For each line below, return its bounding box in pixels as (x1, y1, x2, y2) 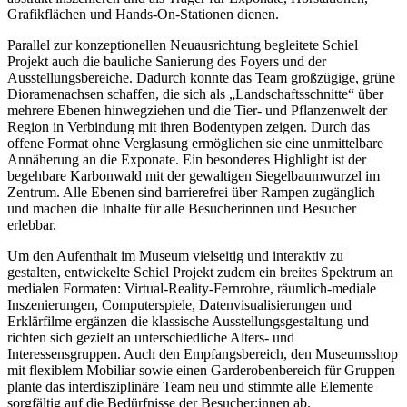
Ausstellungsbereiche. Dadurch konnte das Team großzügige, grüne (7, 69, 395, 85)
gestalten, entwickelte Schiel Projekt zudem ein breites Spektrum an (7, 263, 393, 280)
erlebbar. (7, 216, 56, 233)
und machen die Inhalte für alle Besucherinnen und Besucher (7, 200, 356, 216)
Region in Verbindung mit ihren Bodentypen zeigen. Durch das (7, 118, 370, 134)
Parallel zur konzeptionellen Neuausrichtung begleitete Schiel (7, 36, 358, 53)
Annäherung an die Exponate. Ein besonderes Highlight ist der (7, 151, 366, 167)
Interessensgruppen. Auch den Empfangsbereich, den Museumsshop (7, 345, 398, 362)
